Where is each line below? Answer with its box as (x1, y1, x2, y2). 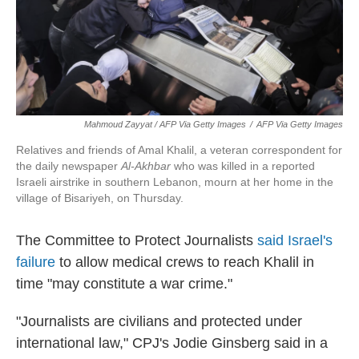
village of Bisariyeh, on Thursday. (16, 192, 184, 204)
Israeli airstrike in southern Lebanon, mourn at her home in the (16, 175, 333, 188)
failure (16, 254, 55, 270)
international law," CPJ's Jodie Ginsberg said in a (16, 335, 328, 351)
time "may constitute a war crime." (16, 276, 232, 292)
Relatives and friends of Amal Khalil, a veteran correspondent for (16, 143, 342, 156)
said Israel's (257, 232, 333, 248)
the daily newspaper (16, 159, 121, 172)
